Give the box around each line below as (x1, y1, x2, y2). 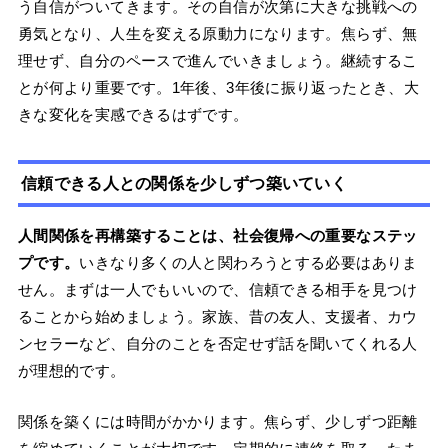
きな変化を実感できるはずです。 (17, 106, 249, 124)
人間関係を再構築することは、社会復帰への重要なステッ (17, 227, 418, 245)
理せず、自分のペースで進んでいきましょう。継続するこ (17, 52, 418, 70)
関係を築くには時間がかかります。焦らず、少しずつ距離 (17, 413, 418, 431)
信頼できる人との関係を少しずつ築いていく (21, 174, 348, 192)
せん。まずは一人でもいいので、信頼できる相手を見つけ (17, 281, 418, 299)
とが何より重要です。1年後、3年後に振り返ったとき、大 (17, 79, 420, 97)
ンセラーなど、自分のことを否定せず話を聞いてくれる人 (17, 335, 418, 353)
